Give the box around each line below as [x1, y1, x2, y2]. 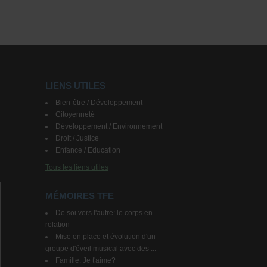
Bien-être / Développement [55, 98, 142, 107]
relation [45, 221, 70, 229]
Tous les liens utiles [45, 163, 108, 172]
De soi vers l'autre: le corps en [55, 209, 153, 217]
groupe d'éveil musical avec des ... [45, 244, 156, 253]
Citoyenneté [55, 110, 95, 119]
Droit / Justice [55, 134, 99, 142]
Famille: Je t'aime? [55, 256, 116, 265]
